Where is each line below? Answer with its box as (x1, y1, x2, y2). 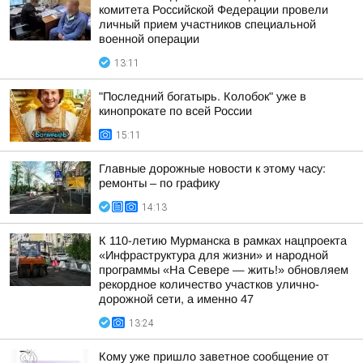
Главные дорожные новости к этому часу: (99, 162, 326, 175)
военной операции (99, 32, 199, 45)
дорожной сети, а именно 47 (99, 293, 254, 305)
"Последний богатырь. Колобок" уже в (99, 90, 306, 103)
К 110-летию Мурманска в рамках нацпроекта (99, 234, 347, 247)
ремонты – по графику (99, 177, 220, 190)
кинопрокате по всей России (99, 105, 252, 117)
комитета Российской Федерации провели (99, 3, 328, 16)
